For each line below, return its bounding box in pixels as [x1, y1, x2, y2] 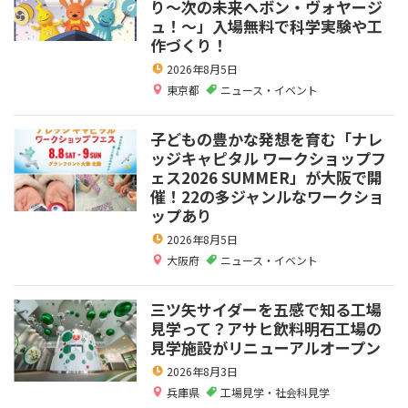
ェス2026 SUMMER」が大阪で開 [150, 165, 382, 189]
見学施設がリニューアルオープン [150, 335, 381, 359]
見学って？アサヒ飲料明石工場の [150, 316, 382, 340]
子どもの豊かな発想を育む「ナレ [150, 127, 382, 150]
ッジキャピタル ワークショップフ [150, 146, 386, 169]
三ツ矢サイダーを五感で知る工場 [150, 297, 382, 321]
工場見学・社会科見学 [220, 383, 330, 400]
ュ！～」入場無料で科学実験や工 [150, 14, 382, 37]
